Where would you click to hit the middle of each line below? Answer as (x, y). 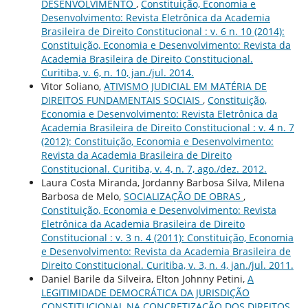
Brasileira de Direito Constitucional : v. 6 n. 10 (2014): (163, 31)
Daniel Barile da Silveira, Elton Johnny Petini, (144, 278)
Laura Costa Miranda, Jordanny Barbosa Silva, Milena (163, 182)
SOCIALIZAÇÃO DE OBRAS (183, 196)
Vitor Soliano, (72, 86)
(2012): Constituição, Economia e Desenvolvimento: (157, 141)
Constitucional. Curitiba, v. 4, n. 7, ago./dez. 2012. (154, 168)
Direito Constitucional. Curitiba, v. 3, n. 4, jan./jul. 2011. (167, 265)
